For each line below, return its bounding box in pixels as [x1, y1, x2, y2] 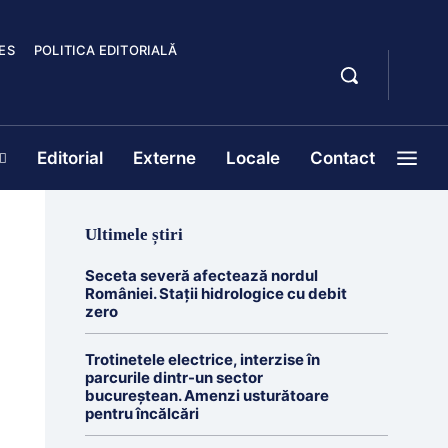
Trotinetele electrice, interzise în [84, 350, 320, 369]
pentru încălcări [84, 404, 199, 423]
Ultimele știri [84, 225, 183, 244]
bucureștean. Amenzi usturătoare [84, 386, 329, 405]
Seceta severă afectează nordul [84, 266, 318, 285]
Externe [133, 148, 196, 168]
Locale [226, 148, 280, 168]
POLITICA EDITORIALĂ [33, 42, 177, 58]
